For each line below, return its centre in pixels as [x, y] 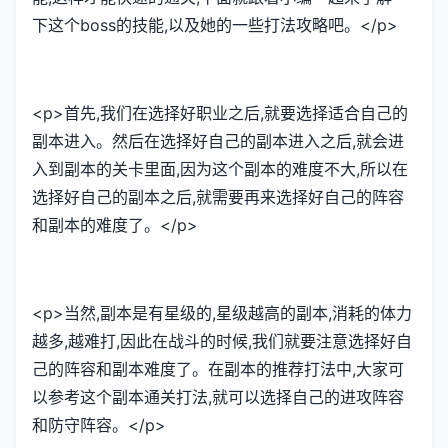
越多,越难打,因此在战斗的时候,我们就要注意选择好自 [222, 341]
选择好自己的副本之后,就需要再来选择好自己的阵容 [218, 197]
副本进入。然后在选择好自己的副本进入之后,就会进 [218, 141]
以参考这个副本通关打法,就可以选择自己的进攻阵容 [218, 397]
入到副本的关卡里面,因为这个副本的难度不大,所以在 [220, 169]
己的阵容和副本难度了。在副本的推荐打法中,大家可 [218, 369]
